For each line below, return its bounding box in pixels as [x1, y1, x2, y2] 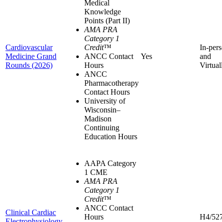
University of [84, 97, 125, 105]
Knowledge [84, 7, 121, 16]
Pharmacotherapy [84, 79, 139, 87]
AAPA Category [84, 159, 136, 167]
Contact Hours [84, 88, 130, 96]
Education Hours [84, 132, 137, 141]
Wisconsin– [84, 106, 120, 114]
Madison [84, 114, 111, 123]
